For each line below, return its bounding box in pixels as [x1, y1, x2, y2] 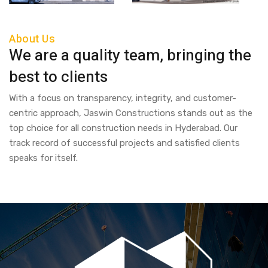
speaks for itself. [9, 152, 78, 163]
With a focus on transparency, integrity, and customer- [9, 92, 236, 103]
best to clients [9, 65, 108, 89]
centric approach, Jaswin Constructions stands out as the [9, 107, 252, 118]
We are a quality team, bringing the [9, 44, 251, 67]
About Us [9, 31, 55, 47]
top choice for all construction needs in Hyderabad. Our [9, 122, 237, 133]
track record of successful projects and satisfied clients [9, 137, 240, 148]
